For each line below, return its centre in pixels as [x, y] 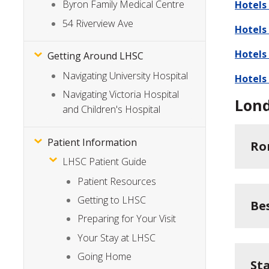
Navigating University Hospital [125, 75]
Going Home [105, 257]
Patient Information [92, 142]
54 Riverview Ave [98, 23]
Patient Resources [117, 181]
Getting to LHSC [112, 200]
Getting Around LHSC [96, 56]
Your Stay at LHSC [117, 237]
